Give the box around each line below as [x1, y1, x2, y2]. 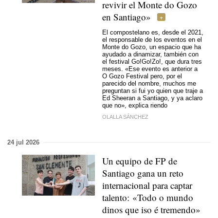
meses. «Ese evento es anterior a [102, 65, 198, 73]
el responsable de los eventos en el [102, 36, 202, 44]
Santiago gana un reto [102, 166, 183, 179]
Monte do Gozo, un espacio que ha [102, 43, 201, 51]
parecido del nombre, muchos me [102, 80, 196, 88]
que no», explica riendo [102, 102, 167, 109]
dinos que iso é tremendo [102, 203, 196, 216]
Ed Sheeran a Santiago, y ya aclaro [102, 94, 202, 102]
